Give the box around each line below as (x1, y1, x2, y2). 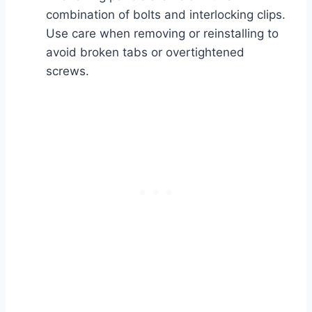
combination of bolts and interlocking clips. (46, 8, 286, 22)
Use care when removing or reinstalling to (46, 26, 279, 41)
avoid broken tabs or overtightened (46, 45, 244, 60)
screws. (46, 64, 89, 79)
